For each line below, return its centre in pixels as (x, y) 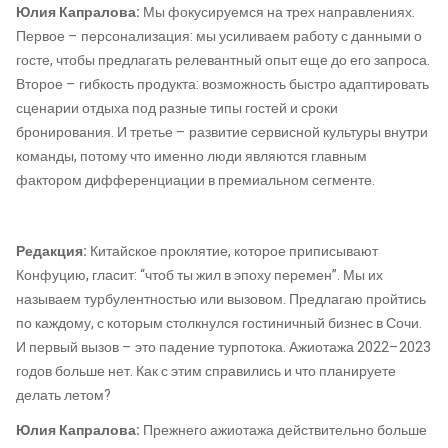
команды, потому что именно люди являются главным (191, 156)
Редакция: (53, 251)
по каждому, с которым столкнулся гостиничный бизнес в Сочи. (219, 323)
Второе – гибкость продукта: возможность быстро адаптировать (222, 84)
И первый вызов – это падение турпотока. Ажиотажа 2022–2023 (223, 347)
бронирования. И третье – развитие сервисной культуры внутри (222, 132)
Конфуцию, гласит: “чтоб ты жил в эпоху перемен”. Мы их (199, 275)
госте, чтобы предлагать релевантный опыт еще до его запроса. (223, 60)
